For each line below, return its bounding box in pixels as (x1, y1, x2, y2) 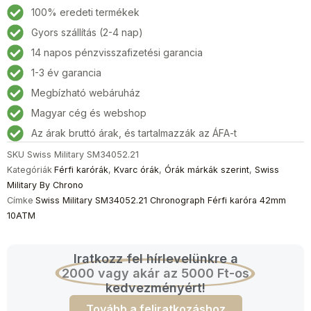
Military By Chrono (7, 179, 83, 190)
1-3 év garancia (31, 67, 101, 79)
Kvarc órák (114, 164, 159, 175)
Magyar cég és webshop (31, 107, 146, 119)
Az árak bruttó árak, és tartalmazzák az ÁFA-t (31, 127, 237, 140)
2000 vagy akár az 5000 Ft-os (62, 265, 249, 280)
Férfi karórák (54, 164, 108, 175)
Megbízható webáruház (31, 87, 140, 99)
